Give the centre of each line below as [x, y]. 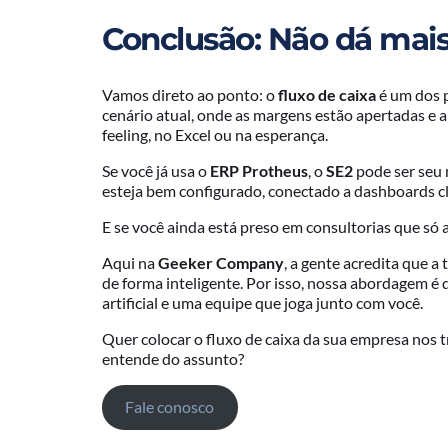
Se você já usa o [156, 170]
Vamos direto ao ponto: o [190, 94]
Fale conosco [170, 407]
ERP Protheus [259, 170]
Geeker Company [221, 262]
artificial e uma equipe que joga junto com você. [262, 302]
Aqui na [130, 262]
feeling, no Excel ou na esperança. [215, 134]
